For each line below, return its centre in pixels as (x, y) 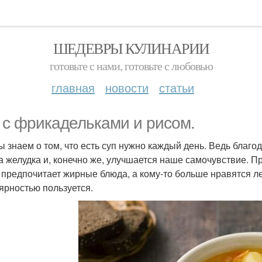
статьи (177, 87)
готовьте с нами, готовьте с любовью (131, 66)
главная (73, 87)
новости (127, 87)
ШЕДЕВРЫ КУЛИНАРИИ (131, 48)
